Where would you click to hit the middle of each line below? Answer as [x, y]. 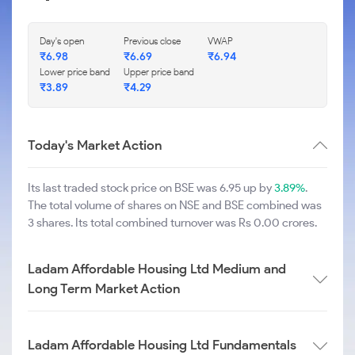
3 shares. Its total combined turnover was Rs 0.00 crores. [172, 223]
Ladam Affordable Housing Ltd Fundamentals [162, 345]
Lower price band [75, 72]
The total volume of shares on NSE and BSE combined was [175, 205]
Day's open [62, 41]
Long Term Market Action [104, 288]
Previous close [152, 41]
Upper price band [159, 72]
